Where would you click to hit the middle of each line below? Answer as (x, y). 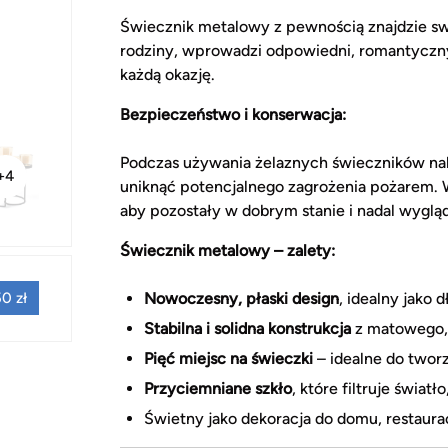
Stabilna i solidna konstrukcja (247, 328)
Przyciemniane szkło (218, 388)
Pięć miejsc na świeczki (228, 358)
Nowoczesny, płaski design (241, 298)
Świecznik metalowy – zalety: (227, 250)
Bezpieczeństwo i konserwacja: (233, 114)
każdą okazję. (167, 74)
